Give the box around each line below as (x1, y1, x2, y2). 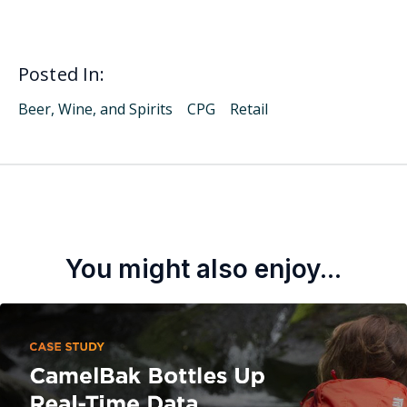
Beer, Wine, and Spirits (18, 99, 173, 119)
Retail (230, 99, 268, 119)
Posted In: (18, 62, 105, 86)
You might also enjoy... (65, 253, 342, 284)
